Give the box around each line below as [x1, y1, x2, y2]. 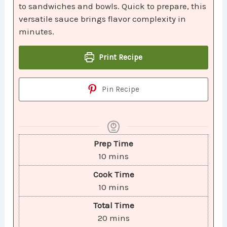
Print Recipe [97, 52, 143, 62]
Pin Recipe [100, 84, 140, 94]
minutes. [19, 26, 55, 36]
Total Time [93, 200, 134, 210]
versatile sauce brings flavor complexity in [19, 13, 186, 24]
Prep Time [94, 138, 133, 148]
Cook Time [93, 169, 134, 179]
